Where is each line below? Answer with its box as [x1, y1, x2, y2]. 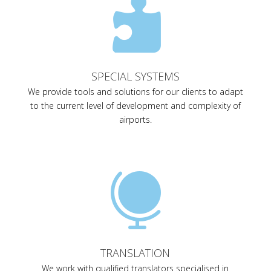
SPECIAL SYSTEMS [91, 69, 180, 84]
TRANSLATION [100, 246, 171, 261]
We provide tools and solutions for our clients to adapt [27, 86, 243, 98]
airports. [119, 114, 152, 126]
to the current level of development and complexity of [30, 100, 241, 112]
